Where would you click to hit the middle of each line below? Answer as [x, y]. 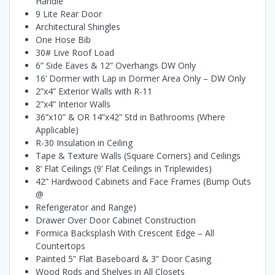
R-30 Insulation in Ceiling [84, 142]
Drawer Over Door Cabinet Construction [116, 220]
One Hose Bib [63, 39]
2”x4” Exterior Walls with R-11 [94, 91]
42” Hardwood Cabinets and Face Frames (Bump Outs [143, 181]
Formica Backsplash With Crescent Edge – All [125, 233]
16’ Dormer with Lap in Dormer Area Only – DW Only [141, 78]
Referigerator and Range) [86, 207]
